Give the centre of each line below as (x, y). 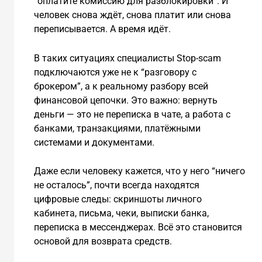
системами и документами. (94, 142)
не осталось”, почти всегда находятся (116, 185)
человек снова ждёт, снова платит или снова (132, 15)
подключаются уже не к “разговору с (115, 72)
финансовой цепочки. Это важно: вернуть (125, 100)
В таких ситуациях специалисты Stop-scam (127, 58)
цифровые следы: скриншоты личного (118, 199)
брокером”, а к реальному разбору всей (121, 86)
